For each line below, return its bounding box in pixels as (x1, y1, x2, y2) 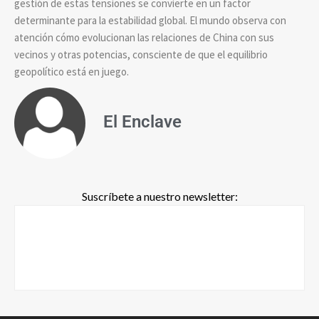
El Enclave (103, 111, 182, 132)
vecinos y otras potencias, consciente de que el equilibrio (14, 47, 268, 61)
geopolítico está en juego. (14, 64, 129, 78)
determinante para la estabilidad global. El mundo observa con (14, 13, 286, 27)
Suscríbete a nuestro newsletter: (81, 189, 238, 203)
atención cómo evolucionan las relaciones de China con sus (14, 30, 274, 44)
